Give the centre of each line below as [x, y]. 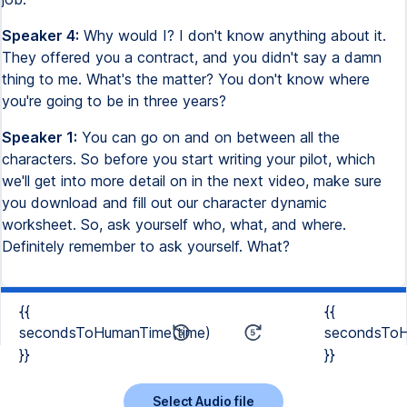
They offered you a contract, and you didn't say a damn [192, 57]
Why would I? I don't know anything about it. [233, 35]
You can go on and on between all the [208, 137]
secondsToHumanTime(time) [115, 333]
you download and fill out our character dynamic [164, 203]
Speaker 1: [40, 137]
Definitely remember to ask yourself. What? [146, 246]
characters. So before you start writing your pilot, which [189, 159]
